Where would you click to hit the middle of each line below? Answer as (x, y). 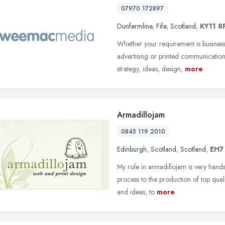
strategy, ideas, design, (150, 69)
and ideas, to (136, 192)
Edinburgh (132, 149)
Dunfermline (135, 26)
